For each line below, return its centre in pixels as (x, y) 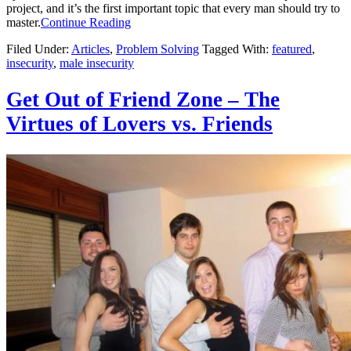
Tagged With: (237, 49)
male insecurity (97, 63)
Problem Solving (157, 49)
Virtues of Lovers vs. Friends (139, 124)
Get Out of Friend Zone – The (143, 100)
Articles (90, 49)
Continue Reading (86, 22)
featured (292, 49)
